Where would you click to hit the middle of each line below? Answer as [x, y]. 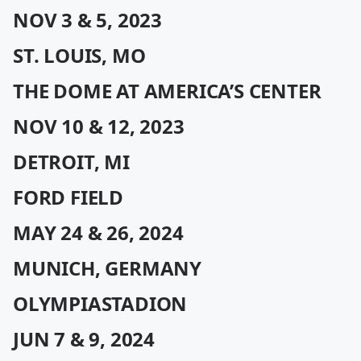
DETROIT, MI [71, 162]
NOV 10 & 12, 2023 [99, 126]
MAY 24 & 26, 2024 [98, 232]
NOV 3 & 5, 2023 [87, 20]
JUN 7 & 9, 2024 [84, 339]
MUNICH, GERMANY [107, 268]
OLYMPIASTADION [100, 303]
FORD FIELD [68, 197]
